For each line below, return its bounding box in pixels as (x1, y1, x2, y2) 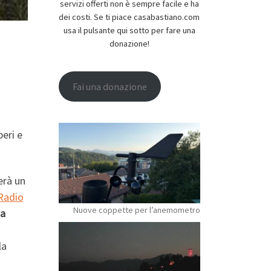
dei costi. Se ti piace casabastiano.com (59, 11, 200, 22)
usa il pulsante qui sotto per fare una (63, 24, 195, 36)
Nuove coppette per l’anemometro (73, 204, 200, 215)
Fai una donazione (72, 80, 147, 93)
